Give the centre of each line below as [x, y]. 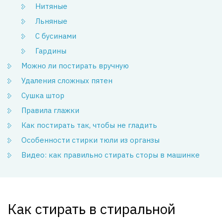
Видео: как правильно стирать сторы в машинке [111, 155]
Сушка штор [43, 95]
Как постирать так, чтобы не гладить [89, 125]
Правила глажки [50, 110]
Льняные [51, 21]
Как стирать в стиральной [91, 209]
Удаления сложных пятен [67, 80]
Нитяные [51, 6]
